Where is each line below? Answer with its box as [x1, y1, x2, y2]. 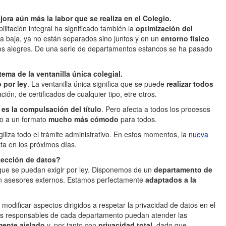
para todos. [119, 114, 157, 124]
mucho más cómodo [48, 114, 119, 124]
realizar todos [166, 79, 213, 89]
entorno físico [159, 33, 209, 43]
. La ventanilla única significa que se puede [27, 79, 166, 89]
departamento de [154, 164, 212, 175]
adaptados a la [145, 175, 196, 185]
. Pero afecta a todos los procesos [101, 104, 210, 114]
